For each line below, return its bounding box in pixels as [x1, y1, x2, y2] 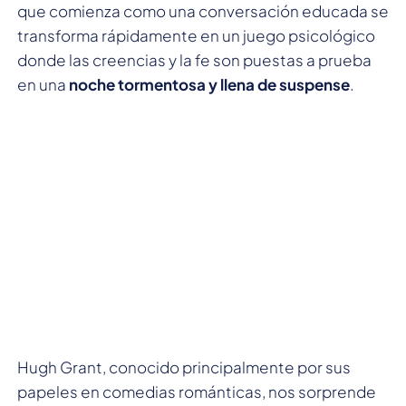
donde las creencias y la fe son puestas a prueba [17, 49, 372, 70]
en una [17, 73, 69, 94]
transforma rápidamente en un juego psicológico [17, 24, 375, 45]
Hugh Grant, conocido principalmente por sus [17, 356, 351, 377]
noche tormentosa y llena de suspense [69, 73, 350, 94]
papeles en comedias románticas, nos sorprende [17, 381, 376, 401]
